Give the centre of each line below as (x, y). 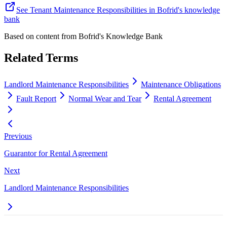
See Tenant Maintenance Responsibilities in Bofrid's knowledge (118, 10)
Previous (18, 136)
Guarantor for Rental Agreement (56, 154)
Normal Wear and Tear (105, 99)
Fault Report (36, 99)
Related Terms (41, 58)
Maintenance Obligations (181, 85)
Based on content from (40, 36)
